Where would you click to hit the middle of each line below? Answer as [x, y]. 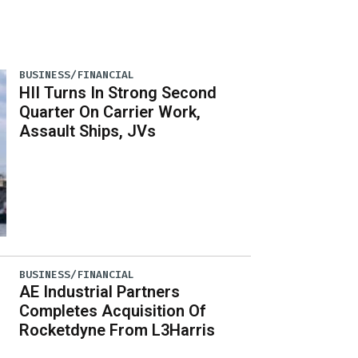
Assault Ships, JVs [88, 131]
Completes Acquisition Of [113, 310]
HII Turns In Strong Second [118, 92]
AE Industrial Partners [100, 291]
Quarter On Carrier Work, [110, 111]
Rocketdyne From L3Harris [117, 330]
